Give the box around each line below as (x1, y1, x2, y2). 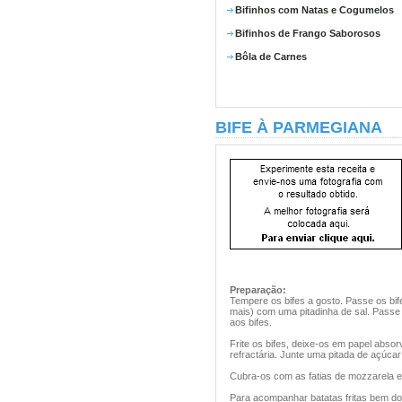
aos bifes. (230, 317, 272, 328)
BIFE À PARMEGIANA (215, 118, 382, 136)
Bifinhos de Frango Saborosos (235, 28, 380, 39)
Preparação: (230, 284, 286, 295)
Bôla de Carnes (235, 51, 307, 62)
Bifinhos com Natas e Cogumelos (235, 4, 394, 15)
